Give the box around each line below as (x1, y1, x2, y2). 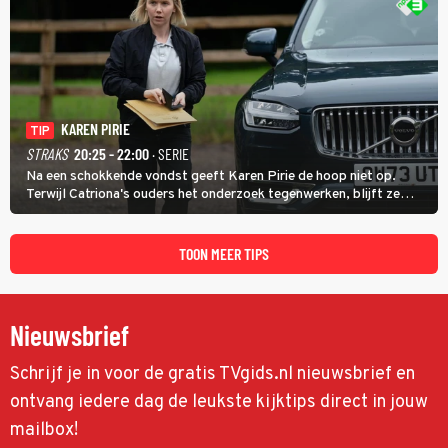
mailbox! (10, 418, 78, 442)
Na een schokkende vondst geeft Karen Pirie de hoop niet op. (26, 167, 396, 185)
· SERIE (149, 143, 189, 163)
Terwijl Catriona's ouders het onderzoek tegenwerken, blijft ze (26, 185, 400, 203)
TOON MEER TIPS (179, 243, 269, 263)
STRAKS (26, 143, 68, 163)
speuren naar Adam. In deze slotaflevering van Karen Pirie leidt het (26, 203, 427, 221)
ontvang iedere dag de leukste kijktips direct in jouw (10, 390, 428, 414)
